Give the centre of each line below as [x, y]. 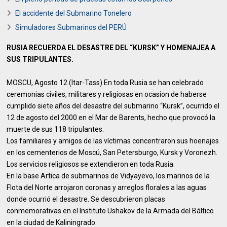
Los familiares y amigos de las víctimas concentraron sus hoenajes [113, 141]
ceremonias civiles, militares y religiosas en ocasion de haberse [107, 94]
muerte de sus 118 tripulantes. [55, 129]
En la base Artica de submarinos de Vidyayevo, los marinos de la [108, 176]
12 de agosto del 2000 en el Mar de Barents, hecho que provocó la [111, 118]
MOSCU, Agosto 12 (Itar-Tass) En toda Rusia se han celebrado [105, 83]
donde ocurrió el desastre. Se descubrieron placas [86, 199]
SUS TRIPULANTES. [40, 59]
